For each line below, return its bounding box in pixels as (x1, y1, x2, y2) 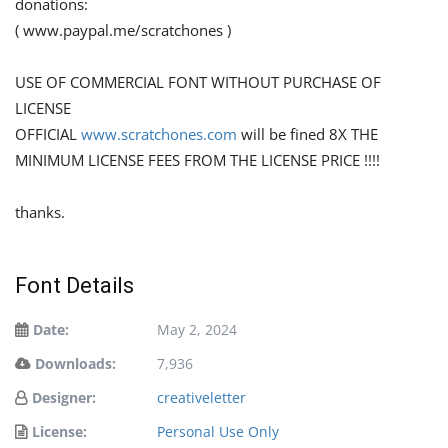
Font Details (15, 272, 134, 298)
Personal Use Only (157, 421, 279, 441)
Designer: (32, 387, 96, 407)
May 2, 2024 (157, 319, 237, 339)
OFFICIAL (15, 123, 81, 144)
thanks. (15, 201, 65, 222)
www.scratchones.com (81, 123, 237, 144)
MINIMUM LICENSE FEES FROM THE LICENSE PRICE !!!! (15, 149, 380, 170)
